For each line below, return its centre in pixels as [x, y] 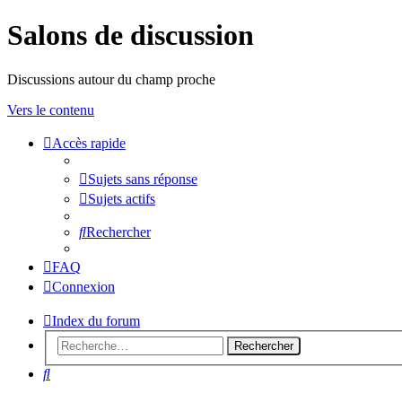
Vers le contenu [51, 109]
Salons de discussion [131, 35]
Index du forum [96, 320]
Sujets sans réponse [143, 179]
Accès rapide [89, 143]
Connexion [83, 286]
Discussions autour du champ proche [111, 79]
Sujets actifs [122, 198]
